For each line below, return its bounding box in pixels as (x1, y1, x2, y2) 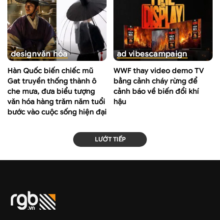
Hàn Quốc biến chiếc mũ (7, 66, 93, 76)
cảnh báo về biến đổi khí (113, 87, 199, 96)
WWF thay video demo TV (113, 66, 204, 76)
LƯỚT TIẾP (94, 136, 126, 143)
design (11, 49, 37, 59)
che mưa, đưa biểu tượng (7, 87, 95, 96)
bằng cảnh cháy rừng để (113, 77, 197, 86)
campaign (148, 49, 188, 59)
